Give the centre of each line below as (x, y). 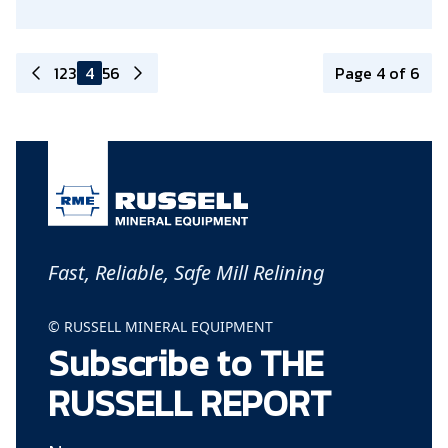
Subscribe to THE (185, 362)
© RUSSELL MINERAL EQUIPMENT (160, 326)
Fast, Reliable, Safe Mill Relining (186, 272)
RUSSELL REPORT (189, 402)
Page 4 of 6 (377, 73)
